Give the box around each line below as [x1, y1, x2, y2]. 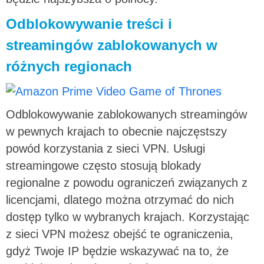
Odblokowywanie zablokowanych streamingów [6, 107, 247, 121]
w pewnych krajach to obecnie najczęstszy [6, 124, 227, 138]
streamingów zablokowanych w [6, 37, 217, 53]
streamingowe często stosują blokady [6, 159, 201, 172]
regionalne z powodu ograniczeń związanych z [6, 176, 247, 189]
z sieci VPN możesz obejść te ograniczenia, [6, 227, 233, 240]
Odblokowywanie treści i [6, 15, 172, 32]
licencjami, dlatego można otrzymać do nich [6, 193, 234, 206]
